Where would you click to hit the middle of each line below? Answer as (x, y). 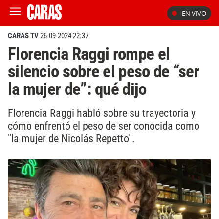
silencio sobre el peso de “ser (104, 71)
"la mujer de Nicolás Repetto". (71, 138)
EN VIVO (194, 13)
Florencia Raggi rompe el (89, 54)
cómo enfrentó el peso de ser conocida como (104, 125)
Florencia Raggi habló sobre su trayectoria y (102, 113)
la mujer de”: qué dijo (77, 89)
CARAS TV (23, 36)
